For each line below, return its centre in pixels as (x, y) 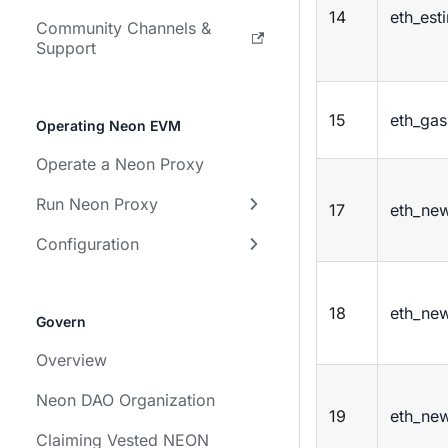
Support (66, 48)
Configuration (87, 244)
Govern (61, 321)
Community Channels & (123, 28)
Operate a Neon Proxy (120, 164)
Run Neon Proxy (97, 204)
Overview (71, 360)
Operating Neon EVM (108, 125)
